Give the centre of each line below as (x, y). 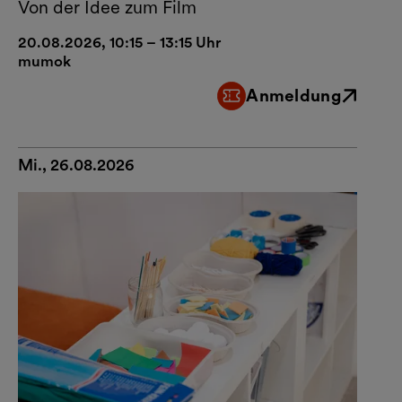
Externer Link (261, 105)
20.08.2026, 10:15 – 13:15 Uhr (119, 42)
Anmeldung (293, 95)
